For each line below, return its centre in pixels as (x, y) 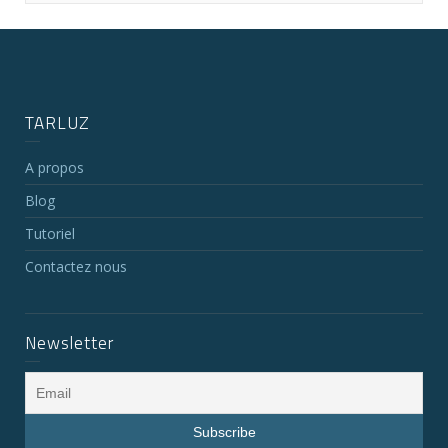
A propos (54, 167)
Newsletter (69, 343)
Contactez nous (76, 266)
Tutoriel (50, 233)
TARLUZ (57, 123)
